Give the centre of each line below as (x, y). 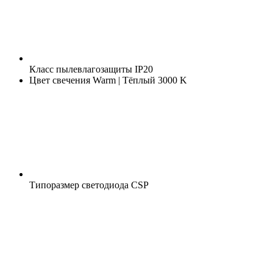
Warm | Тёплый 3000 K (139, 80)
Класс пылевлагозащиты (81, 69)
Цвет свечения (60, 80)
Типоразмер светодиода (79, 185)
